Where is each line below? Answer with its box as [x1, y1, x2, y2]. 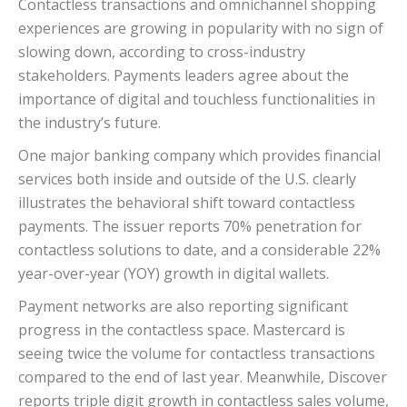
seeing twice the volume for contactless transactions [18, 343, 375, 364]
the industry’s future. [18, 113, 161, 134]
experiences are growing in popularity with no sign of [18, 18, 383, 39]
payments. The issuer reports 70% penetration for [18, 216, 362, 237]
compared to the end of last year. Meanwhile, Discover [18, 367, 387, 388]
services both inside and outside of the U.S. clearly [18, 169, 356, 190]
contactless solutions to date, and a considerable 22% [18, 240, 381, 261]
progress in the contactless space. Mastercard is [18, 320, 345, 341]
